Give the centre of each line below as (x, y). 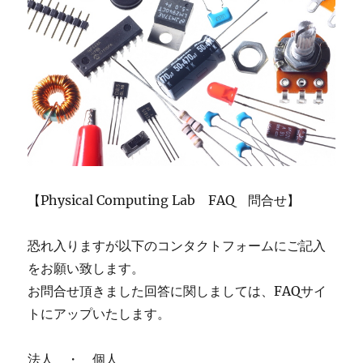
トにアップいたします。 (99, 313)
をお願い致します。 (86, 268)
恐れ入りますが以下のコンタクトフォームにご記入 (177, 245)
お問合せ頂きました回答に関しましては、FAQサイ (177, 290)
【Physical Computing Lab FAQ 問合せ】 (164, 200)
